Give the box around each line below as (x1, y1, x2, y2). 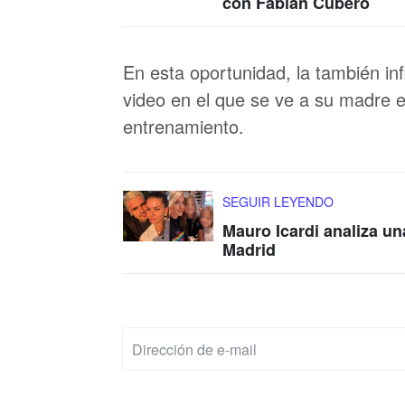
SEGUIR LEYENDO (222, 193, 334, 211)
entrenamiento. (123, 113, 244, 139)
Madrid (222, 238, 276, 261)
